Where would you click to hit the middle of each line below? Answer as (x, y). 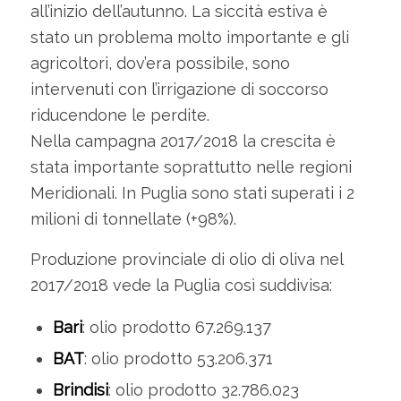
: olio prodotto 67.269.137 (176, 327)
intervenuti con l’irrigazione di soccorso (179, 90)
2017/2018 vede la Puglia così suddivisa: (181, 285)
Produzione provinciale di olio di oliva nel (186, 259)
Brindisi (80, 389)
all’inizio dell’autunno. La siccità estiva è (179, 12)
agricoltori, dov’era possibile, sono (160, 64)
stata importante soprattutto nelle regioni (191, 167)
